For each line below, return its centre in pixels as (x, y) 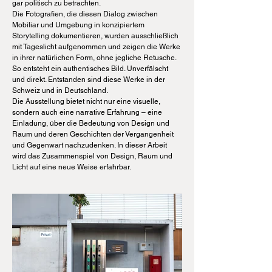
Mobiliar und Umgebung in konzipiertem (78, 25)
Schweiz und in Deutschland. (61, 90)
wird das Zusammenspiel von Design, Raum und (92, 156)
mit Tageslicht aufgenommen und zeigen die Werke (96, 47)
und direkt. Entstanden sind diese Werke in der (89, 80)
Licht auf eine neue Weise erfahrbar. (74, 167)
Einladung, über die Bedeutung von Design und (91, 123)
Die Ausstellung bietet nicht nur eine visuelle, (86, 101)
